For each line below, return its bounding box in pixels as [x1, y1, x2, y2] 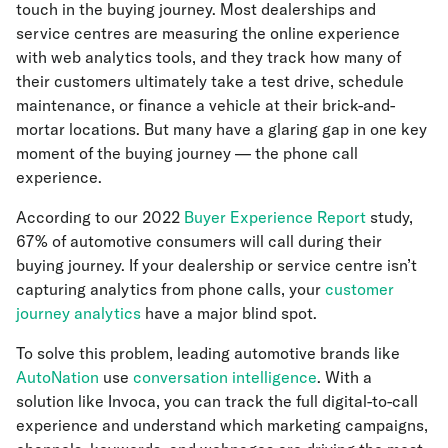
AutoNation [16, 367, 99, 388]
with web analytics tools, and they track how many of [16, 47, 401, 68]
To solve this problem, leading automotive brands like [16, 343, 400, 364]
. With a [317, 367, 372, 388]
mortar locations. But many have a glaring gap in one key [16, 119, 427, 140]
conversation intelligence [133, 367, 317, 388]
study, [366, 207, 413, 228]
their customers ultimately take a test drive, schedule [16, 71, 404, 92]
